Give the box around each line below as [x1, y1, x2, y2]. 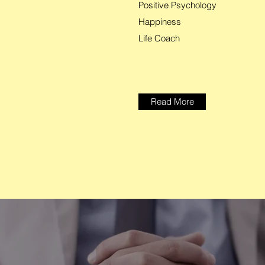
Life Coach [138, 33, 180, 44]
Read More [150, 96, 194, 107]
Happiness [138, 16, 181, 27]
